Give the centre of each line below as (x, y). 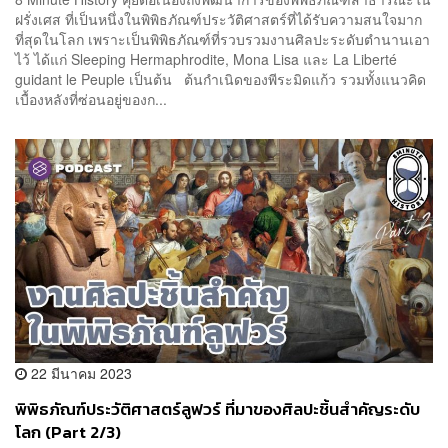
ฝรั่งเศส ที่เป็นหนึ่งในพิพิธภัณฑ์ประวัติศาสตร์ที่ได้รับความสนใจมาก (218, 18)
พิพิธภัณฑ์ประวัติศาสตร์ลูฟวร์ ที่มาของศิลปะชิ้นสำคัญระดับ (217, 410)
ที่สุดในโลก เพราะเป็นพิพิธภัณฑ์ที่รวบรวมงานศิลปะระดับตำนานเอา (222, 38)
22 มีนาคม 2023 (79, 373)
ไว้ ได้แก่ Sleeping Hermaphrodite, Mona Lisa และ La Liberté (206, 58)
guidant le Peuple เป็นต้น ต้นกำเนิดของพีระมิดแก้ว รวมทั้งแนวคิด (220, 78)
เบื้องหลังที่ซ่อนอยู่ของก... (91, 98)
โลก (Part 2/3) (68, 433)
